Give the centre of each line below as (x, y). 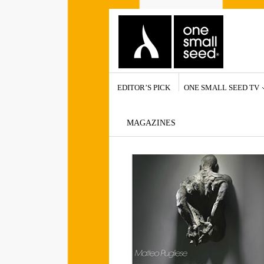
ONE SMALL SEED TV (221, 88)
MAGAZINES (151, 123)
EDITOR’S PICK (143, 88)
